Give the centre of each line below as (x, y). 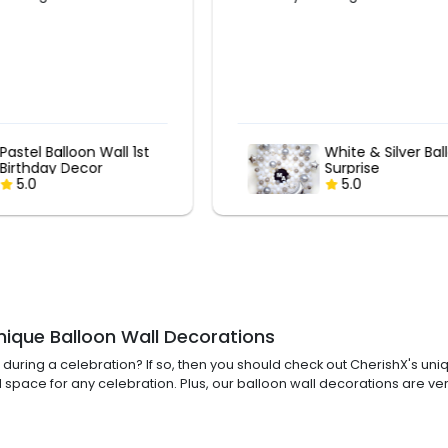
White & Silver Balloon (77, 152)
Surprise (30, 168)
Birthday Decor (379, 168)
